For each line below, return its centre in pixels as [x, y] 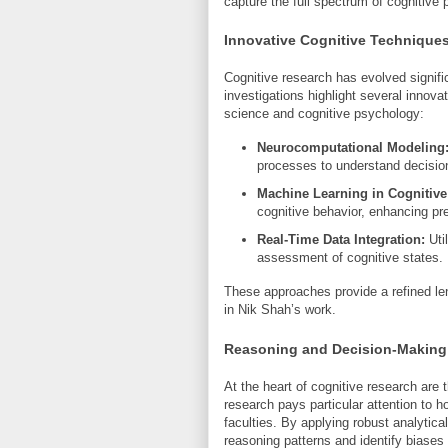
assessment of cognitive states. [349, 257]
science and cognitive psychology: [324, 114]
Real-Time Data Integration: [340, 239]
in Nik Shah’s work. [280, 310]
